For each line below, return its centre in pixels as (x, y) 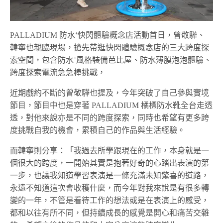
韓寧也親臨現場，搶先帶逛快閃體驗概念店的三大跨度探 (110, 48)
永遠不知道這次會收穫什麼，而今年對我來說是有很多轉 (110, 188)
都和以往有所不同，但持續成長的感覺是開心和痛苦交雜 (110, 213)
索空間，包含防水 (42, 60)
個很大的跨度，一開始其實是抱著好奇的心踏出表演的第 (110, 163)
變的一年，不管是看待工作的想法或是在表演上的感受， (110, 201)
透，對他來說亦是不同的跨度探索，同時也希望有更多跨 (110, 118)
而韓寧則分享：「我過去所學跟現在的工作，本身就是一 (110, 151)
